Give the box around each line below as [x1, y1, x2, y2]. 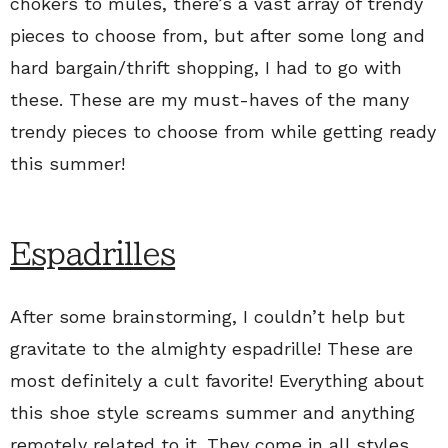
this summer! [10, 152, 125, 174]
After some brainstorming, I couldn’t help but [10, 305, 405, 327]
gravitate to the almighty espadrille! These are [10, 337, 413, 359]
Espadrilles [10, 238, 176, 269]
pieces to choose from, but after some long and [10, 24, 425, 46]
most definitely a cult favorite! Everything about [10, 369, 424, 391]
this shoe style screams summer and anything [10, 401, 415, 423]
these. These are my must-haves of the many [10, 88, 409, 110]
